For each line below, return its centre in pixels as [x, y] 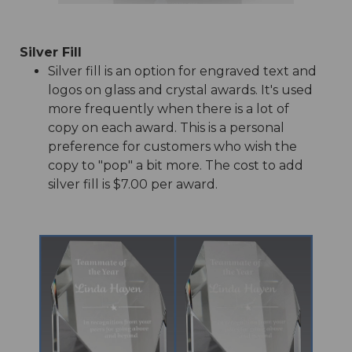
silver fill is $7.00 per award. [132, 184]
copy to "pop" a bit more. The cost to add [175, 165]
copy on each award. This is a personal [166, 127]
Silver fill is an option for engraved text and [182, 71]
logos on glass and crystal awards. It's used [180, 90]
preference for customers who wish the [172, 146]
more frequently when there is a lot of [168, 108]
